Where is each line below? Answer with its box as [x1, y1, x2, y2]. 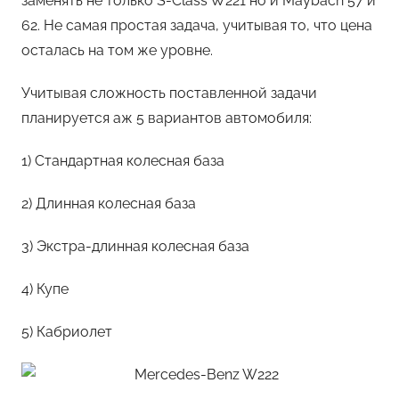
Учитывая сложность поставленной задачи [21, 85, 317, 102]
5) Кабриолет [21, 323, 112, 341]
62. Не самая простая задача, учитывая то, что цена [21, 17, 372, 35]
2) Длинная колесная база [21, 195, 196, 213]
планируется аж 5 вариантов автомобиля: [21, 110, 312, 127]
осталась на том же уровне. [21, 42, 213, 60]
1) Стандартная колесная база [21, 152, 224, 170]
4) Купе [21, 281, 69, 298]
